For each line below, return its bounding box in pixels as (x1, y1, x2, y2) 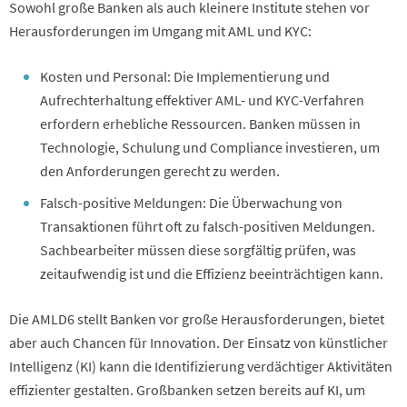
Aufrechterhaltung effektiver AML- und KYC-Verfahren (40, 90, 364, 109)
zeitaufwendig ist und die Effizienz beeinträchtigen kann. (40, 263, 383, 283)
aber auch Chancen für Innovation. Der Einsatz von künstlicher (9, 333, 388, 352)
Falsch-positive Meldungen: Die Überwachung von (40, 193, 342, 212)
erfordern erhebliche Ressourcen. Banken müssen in (40, 114, 361, 133)
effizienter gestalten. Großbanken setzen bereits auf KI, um (9, 380, 365, 399)
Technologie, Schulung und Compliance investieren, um (40, 137, 380, 156)
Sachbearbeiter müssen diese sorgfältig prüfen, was (40, 240, 356, 259)
